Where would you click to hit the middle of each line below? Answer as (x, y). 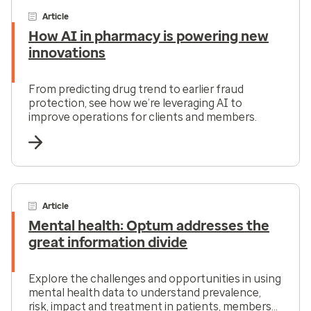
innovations (67, 52)
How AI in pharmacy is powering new (149, 36)
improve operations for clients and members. (143, 117)
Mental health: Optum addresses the (149, 225)
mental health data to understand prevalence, (145, 292)
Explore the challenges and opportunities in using (155, 278)
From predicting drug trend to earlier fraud (136, 89)
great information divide (108, 242)
